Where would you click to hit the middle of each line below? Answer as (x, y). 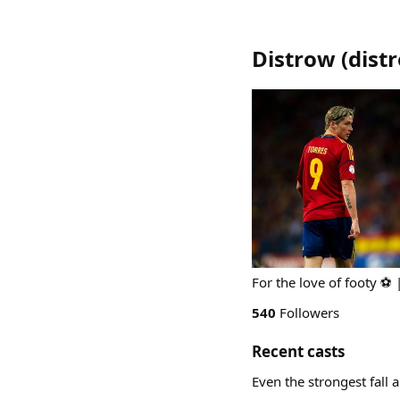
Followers (308, 312)
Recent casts (298, 351)
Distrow (294, 58)
